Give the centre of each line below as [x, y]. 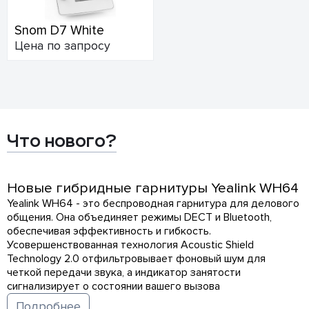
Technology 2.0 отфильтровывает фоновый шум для [136, 259]
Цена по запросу [62, 46]
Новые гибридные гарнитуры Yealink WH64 [153, 188]
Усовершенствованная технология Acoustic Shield [130, 245]
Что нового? [62, 141]
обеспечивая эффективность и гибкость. [109, 231]
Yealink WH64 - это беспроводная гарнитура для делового [153, 203]
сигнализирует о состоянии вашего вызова [113, 286]
